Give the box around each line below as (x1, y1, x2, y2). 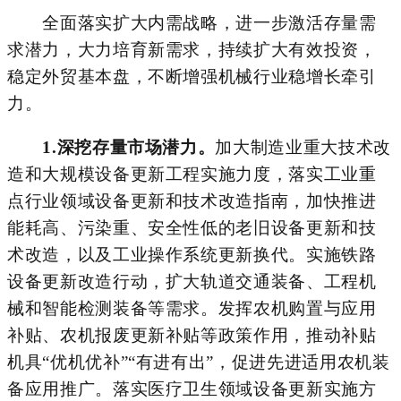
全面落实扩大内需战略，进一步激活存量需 (7, 13, 377, 32)
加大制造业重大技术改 (215, 137, 391, 157)
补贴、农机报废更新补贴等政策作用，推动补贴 (7, 325, 377, 345)
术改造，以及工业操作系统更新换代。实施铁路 (7, 244, 377, 264)
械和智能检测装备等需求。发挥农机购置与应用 (7, 298, 377, 318)
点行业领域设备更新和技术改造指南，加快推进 (7, 191, 377, 210)
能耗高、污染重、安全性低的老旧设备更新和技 (7, 218, 377, 237)
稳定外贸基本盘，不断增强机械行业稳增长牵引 (7, 66, 377, 86)
